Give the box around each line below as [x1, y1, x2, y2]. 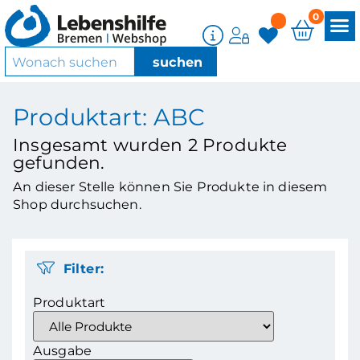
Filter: [63, 260, 104, 276]
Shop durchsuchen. [13, 196, 141, 213]
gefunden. [13, 152, 105, 174]
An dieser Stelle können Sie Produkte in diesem [13, 178, 328, 195]
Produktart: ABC [13, 102, 206, 131]
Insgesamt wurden [13, 134, 188, 156]
